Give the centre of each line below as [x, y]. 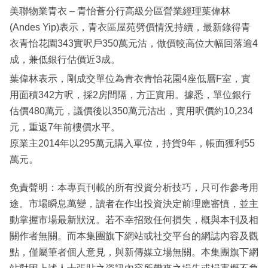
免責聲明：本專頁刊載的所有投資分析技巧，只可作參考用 [134, 188]
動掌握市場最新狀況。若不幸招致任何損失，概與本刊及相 [134, 220]
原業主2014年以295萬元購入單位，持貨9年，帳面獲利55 [132, 144]
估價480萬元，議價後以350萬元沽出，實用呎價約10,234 [131, 111]
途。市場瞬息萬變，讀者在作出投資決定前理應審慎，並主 [134, 204]
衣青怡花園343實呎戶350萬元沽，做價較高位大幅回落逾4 [134, 44]
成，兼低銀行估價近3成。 [65, 60]
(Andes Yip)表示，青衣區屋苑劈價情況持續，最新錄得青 [130, 28]
